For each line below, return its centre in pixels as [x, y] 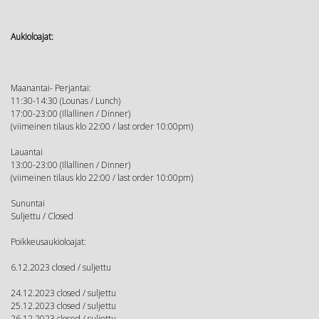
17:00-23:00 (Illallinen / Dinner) [70, 113]
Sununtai [28, 203]
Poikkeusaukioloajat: [48, 241]
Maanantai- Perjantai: [51, 88]
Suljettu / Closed [42, 216]
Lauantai [27, 152]
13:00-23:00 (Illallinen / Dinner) [70, 164]
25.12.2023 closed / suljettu [63, 305]
